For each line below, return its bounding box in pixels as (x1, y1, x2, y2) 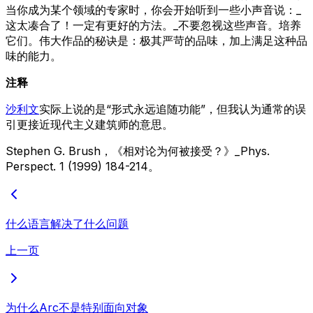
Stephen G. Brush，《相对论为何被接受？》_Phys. (6, 143, 270, 158)
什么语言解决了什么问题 (6, 216, 129, 231)
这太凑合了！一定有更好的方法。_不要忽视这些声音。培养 (6, 17, 301, 32)
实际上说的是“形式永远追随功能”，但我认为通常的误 (39, 101, 306, 116)
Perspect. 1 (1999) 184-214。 (6, 159, 159, 173)
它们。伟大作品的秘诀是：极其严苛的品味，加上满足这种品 (6, 33, 307, 48)
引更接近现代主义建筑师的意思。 (6, 117, 173, 131)
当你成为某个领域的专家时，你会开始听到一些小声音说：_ (6, 2, 301, 17)
